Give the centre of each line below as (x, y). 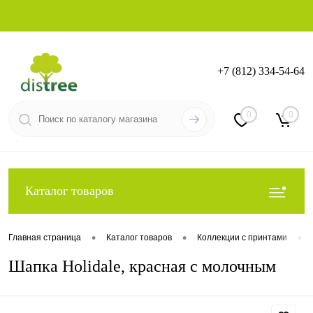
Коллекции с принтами (242, 238)
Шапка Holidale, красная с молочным (142, 266)
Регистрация (276, 80)
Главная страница (45, 238)
